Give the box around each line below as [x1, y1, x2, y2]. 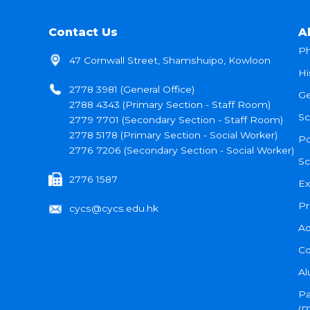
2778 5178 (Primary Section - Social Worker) [69, 129, 277, 140]
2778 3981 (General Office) [69, 83, 194, 95]
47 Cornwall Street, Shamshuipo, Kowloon [69, 54, 271, 66]
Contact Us [48, 25, 118, 39]
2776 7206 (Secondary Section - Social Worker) [69, 144, 294, 156]
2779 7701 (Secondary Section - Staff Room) [69, 113, 283, 125]
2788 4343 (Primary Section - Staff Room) [69, 98, 271, 110]
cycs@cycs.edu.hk [69, 202, 158, 214]
